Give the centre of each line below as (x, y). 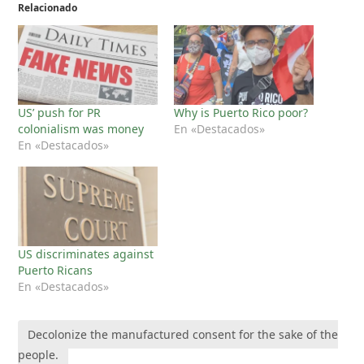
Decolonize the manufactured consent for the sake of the (183, 335)
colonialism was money (81, 128)
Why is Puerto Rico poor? (241, 112)
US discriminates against (86, 254)
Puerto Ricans (56, 271)
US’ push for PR (60, 112)
